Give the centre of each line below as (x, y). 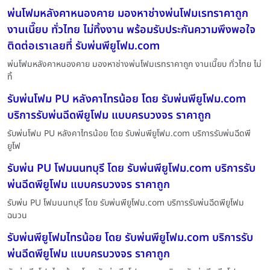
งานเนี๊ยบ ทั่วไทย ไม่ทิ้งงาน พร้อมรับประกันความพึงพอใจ (131, 30)
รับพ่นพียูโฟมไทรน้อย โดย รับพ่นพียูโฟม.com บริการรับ (130, 237)
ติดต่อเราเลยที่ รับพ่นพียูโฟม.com (83, 46)
